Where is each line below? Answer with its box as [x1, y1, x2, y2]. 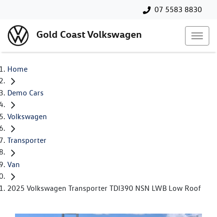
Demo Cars [7, 88, 44, 98]
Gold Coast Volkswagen [36, 28, 142, 41]
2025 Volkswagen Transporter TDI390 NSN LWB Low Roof [7, 183, 201, 193]
